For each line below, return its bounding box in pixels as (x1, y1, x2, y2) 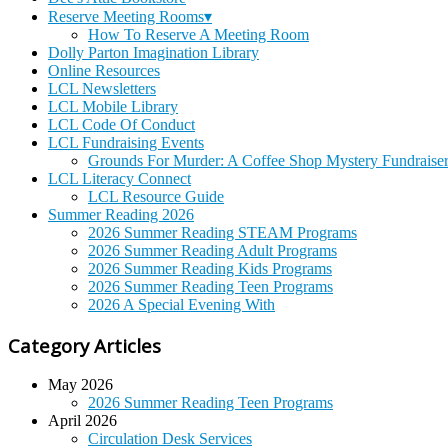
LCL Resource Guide (88, 188, 224, 205)
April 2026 (48, 412, 117, 430)
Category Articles (8, 332, 161, 358)
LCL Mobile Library (48, 98, 178, 115)
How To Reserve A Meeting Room (88, 26, 309, 43)
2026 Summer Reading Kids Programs (88, 260, 332, 277)
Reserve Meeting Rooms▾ (48, 8, 212, 25)
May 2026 (48, 376, 113, 394)
